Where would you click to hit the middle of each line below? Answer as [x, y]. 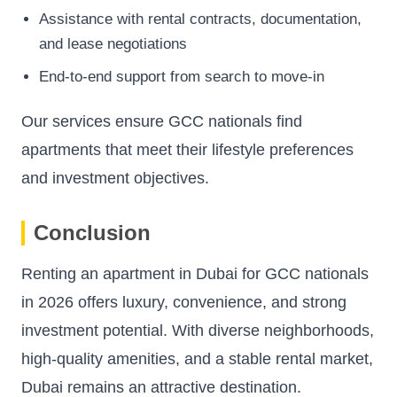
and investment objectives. [115, 179]
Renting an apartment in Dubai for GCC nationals [195, 274]
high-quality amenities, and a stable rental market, [197, 359]
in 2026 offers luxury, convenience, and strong [184, 303]
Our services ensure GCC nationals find [162, 122]
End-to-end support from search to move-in [182, 77]
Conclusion [92, 233]
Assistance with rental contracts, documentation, [200, 19]
